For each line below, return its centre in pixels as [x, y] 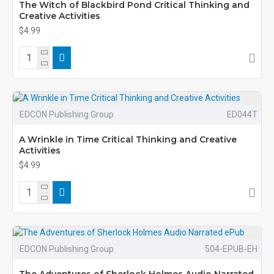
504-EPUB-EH [231, 249]
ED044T [242, 114]
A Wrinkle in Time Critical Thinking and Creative [128, 139]
